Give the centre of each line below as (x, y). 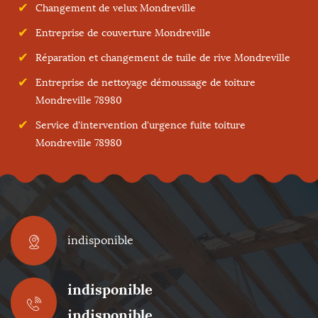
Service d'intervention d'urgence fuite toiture (141, 125)
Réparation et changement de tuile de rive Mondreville (163, 58)
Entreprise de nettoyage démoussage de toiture (146, 83)
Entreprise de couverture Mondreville (123, 33)
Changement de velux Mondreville (116, 8)
